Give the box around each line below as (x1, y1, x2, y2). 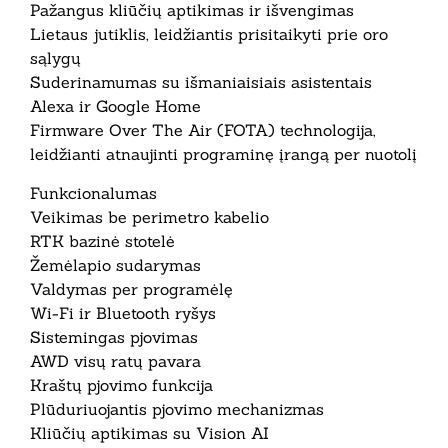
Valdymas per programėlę (30, 278, 233, 299)
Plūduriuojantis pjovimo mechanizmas (30, 398, 324, 419)
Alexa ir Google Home (30, 96, 201, 117)
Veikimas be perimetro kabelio (30, 206, 269, 227)
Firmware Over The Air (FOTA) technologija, (30, 120, 376, 141)
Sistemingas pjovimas (30, 326, 198, 347)
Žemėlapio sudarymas (30, 254, 201, 275)
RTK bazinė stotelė (30, 230, 175, 251)
